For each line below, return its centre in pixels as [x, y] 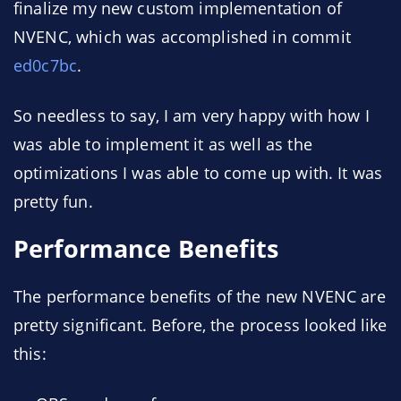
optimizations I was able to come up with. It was [198, 173]
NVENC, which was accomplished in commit [182, 37]
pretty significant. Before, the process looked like [200, 325]
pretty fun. [53, 201]
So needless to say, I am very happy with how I [192, 115]
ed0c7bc [46, 65]
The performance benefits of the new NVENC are [200, 296]
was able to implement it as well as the [163, 144]
